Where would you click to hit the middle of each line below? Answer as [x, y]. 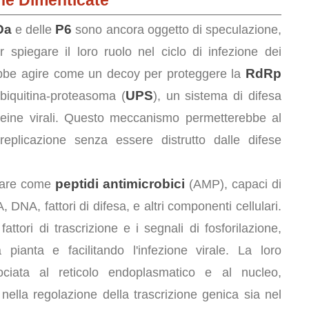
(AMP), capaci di [233, 184]
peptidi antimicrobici [120, 184]
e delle [33, 30]
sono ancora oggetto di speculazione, [177, 30]
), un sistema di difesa [217, 96]
